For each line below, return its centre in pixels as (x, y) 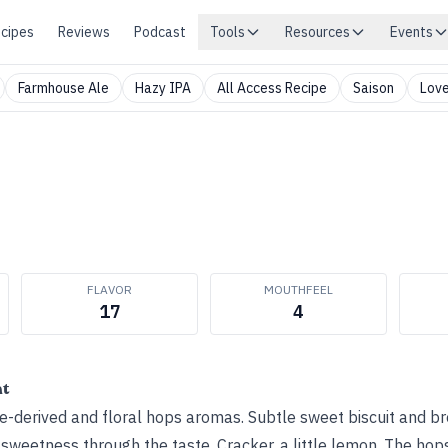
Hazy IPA (163, 88)
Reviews (84, 32)
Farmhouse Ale (63, 88)
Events (411, 32)
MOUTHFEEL (298, 289)
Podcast (160, 32)
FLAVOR (109, 289)
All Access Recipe (272, 88)
